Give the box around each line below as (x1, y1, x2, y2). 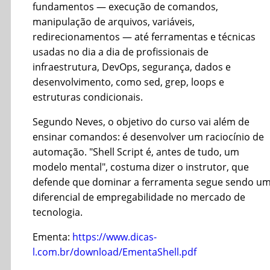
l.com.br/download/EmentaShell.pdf (33, 245, 196, 259)
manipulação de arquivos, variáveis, (33, 14, 195, 28)
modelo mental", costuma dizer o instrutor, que (33, 160, 249, 174)
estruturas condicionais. (33, 90, 143, 104)
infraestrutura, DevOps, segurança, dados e (33, 60, 231, 74)
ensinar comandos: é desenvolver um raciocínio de (33, 130, 264, 143)
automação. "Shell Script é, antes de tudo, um (33, 145, 239, 159)
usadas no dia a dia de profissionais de (33, 45, 209, 58)
